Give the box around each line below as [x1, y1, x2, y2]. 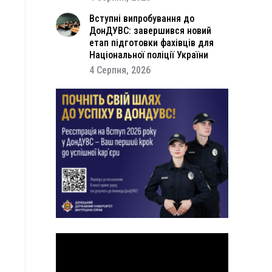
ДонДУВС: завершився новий [89, 25, 211, 36]
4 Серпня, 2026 [89, 64, 151, 76]
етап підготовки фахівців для [89, 37, 214, 49]
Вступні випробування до [89, 13, 194, 24]
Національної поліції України [89, 49, 208, 61]
